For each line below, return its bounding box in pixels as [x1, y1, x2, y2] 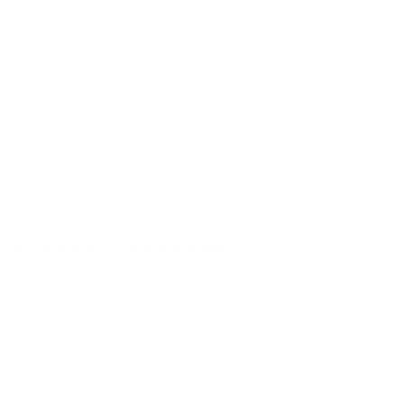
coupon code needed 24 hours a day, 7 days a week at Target [13, 372, 374, 390]
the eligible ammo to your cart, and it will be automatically [13, 340, 351, 358]
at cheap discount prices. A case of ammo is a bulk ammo [13, 279, 351, 297]
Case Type [20, 39, 81, 57]
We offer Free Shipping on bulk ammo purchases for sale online [13, 262, 383, 280]
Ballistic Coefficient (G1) [20, 14, 159, 32]
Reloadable [20, 115, 85, 133]
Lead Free [20, 140, 78, 158]
